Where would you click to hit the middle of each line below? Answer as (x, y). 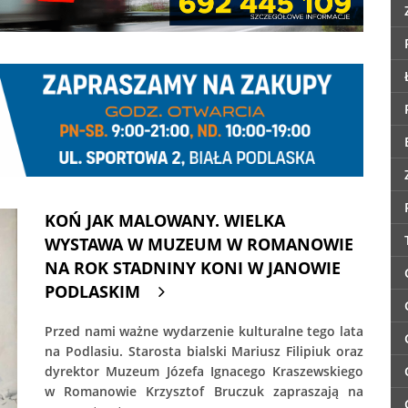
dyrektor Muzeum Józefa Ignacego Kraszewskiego (204, 372)
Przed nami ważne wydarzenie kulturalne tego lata (204, 331)
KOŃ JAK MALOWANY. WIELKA (165, 221)
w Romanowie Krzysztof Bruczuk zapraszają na (204, 392)
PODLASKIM (92, 292)
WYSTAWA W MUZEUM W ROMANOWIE (199, 245)
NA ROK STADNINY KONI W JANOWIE (193, 268)
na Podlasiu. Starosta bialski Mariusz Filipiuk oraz (204, 352)
